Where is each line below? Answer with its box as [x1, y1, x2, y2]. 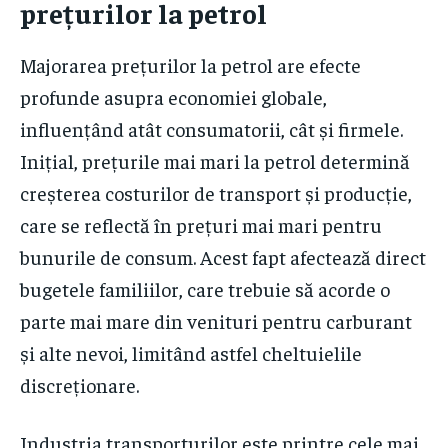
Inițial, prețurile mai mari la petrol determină [20, 148, 410, 174]
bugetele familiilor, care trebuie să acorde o [20, 276, 390, 302]
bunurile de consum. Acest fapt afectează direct [20, 244, 426, 270]
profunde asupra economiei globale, [20, 84, 327, 110]
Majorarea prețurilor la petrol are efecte [20, 52, 361, 78]
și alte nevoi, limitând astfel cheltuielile [20, 340, 362, 366]
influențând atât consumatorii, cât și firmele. [20, 116, 403, 142]
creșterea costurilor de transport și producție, [20, 180, 412, 206]
